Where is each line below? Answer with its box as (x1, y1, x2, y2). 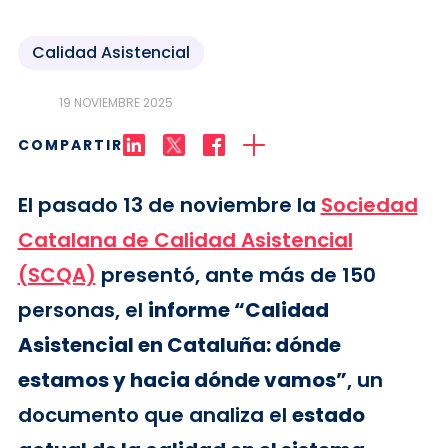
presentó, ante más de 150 (95, 261, 376, 289)
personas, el (17, 296, 148, 324)
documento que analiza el (17, 401, 292, 429)
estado (291, 401, 365, 429)
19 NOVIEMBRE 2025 (58, 94, 173, 111)
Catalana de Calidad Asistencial (17, 226, 353, 254)
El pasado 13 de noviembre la (17, 191, 321, 219)
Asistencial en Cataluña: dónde (17, 331, 341, 359)
